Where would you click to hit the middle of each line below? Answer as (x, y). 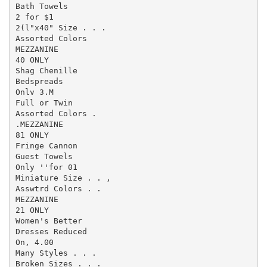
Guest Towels (44, 156)
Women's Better (49, 221)
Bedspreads (39, 81)
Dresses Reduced (51, 231)
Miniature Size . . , (63, 178)
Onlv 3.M (34, 92)
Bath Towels (41, 6)
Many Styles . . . (56, 253)
